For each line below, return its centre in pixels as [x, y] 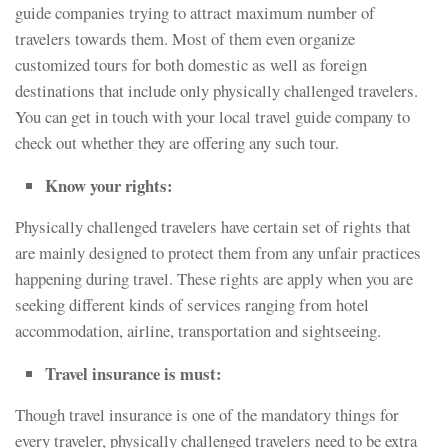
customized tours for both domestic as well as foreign [191, 65]
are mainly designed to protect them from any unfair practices [218, 253]
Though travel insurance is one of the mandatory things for [207, 414]
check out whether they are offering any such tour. [177, 143]
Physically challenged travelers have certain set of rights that [213, 227]
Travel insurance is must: [133, 373]
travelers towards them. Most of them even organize [185, 39]
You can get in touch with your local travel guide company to [212, 117]
